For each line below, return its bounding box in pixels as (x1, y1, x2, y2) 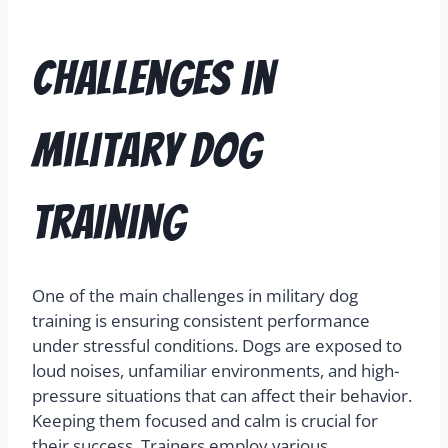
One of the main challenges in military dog (32, 284, 358, 308)
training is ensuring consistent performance (32, 309, 370, 333)
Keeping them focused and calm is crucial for (32, 409, 378, 433)
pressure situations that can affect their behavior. (32, 384, 412, 408)
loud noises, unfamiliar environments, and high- (32, 359, 399, 383)
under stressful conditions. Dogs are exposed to (32, 334, 402, 358)
